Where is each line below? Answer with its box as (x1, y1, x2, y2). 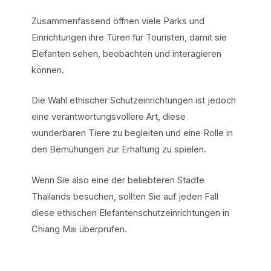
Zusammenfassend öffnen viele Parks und (31, 16, 204, 27)
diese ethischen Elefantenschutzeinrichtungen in (31, 207, 229, 218)
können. (31, 65, 64, 76)
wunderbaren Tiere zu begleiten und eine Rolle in (31, 128, 233, 139)
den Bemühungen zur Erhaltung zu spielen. (31, 144, 206, 155)
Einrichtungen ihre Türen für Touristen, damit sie (31, 32, 227, 44)
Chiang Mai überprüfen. (31, 223, 127, 235)
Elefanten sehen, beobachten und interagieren (31, 48, 221, 60)
